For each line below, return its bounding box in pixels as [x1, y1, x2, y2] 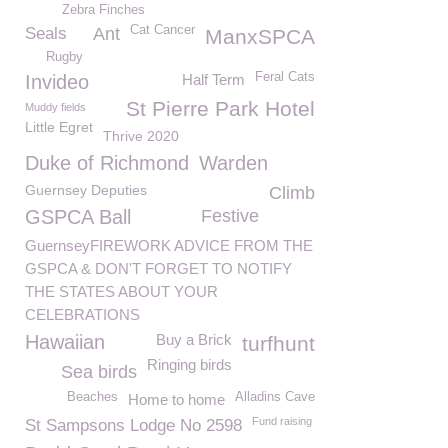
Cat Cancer [130, 23, 195, 37]
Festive [201, 206, 259, 226]
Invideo [25, 71, 89, 93]
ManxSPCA [205, 25, 315, 48]
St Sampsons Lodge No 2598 [25, 416, 242, 435]
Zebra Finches [62, 3, 145, 17]
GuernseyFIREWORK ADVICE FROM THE [25, 237, 313, 254]
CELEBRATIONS [25, 306, 140, 323]
